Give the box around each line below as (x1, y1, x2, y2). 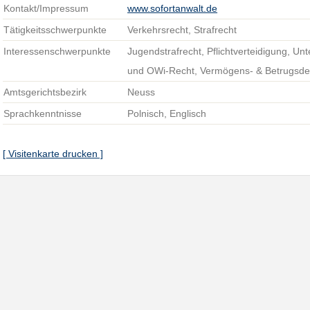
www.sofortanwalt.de (127, 3, 218, 14)
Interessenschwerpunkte (3, 46, 111, 57)
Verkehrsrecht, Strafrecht (127, 24, 237, 35)
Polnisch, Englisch (127, 108, 207, 119)
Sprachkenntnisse (3, 108, 82, 119)
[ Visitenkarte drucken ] (3, 148, 104, 159)
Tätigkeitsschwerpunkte (3, 24, 107, 35)
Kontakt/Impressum (3, 3, 89, 14)
